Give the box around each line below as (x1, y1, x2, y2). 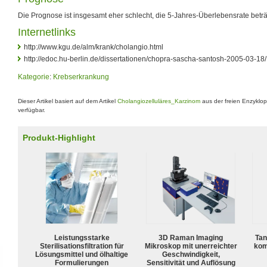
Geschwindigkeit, (162, 250, 220, 259)
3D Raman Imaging (159, 233, 223, 242)
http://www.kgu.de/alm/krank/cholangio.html (24, 42, 163, 51)
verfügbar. (18, 107, 45, 113)
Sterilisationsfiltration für (39, 241, 124, 250)
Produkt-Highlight (23, 133, 95, 142)
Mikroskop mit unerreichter (144, 241, 237, 250)
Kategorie (18, 72, 49, 81)
